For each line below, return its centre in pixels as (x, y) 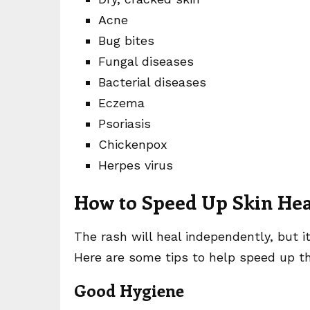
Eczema (121, 103)
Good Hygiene (129, 290)
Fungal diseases (146, 61)
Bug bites (126, 40)
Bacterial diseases (152, 82)
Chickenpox (133, 144)
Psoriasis (125, 124)
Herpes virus (136, 165)
